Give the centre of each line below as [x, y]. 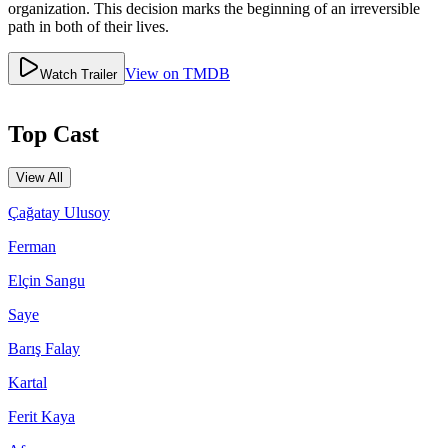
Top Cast [53, 133]
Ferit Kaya [41, 417]
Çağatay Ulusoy [59, 213]
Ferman [32, 247]
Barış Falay [44, 349]
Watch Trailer [78, 74]
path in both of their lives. [88, 26]
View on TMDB [177, 73]
